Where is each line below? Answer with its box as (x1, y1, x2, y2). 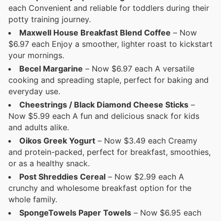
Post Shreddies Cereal (19, 172, 106, 182)
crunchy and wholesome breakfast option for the (8, 183, 191, 193)
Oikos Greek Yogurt (19, 136, 95, 146)
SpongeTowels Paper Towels (19, 208, 131, 218)
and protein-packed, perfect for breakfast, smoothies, (8, 147, 211, 157)
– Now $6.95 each (131, 208, 201, 218)
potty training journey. (8, 14, 91, 25)
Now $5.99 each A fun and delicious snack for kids (8, 111, 199, 121)
